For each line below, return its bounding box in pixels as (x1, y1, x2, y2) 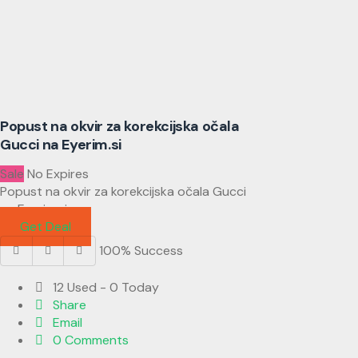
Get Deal (20, 217, 71, 235)
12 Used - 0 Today (50, 278, 160, 296)
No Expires (27, 165, 89, 182)
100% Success (98, 241, 183, 259)
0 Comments (50, 331, 129, 348)
